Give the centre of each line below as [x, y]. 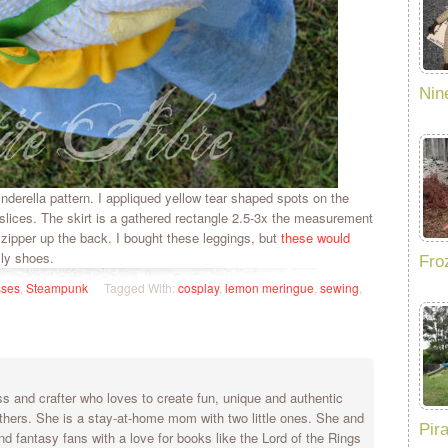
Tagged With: [141, 287]
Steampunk [57, 287]
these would [315, 237]
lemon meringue [269, 287]
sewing [339, 287]
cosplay [198, 287]
